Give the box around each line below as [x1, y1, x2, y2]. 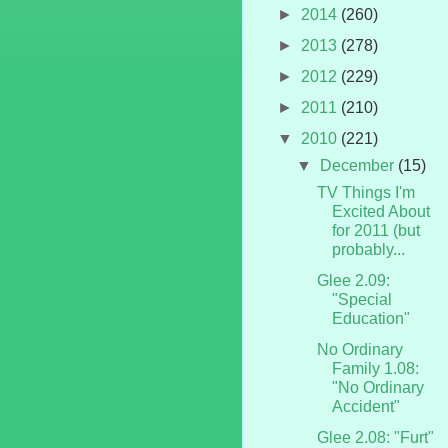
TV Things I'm [316, 183, 415, 201]
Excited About [331, 202, 430, 220]
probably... [331, 240, 405, 258]
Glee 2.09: [316, 271, 390, 289]
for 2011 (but [331, 221, 420, 239]
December [320, 156, 399, 174]
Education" [331, 309, 410, 327]
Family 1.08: [331, 359, 419, 377]
